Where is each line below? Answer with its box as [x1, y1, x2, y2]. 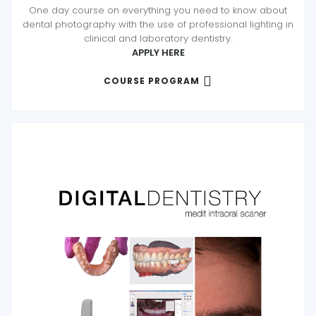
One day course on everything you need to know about [29, 4, 287, 18]
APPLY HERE [131, 46, 185, 60]
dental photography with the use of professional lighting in [23, 18, 293, 32]
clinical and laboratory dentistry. [84, 32, 232, 46]
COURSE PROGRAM [104, 75, 200, 87]
